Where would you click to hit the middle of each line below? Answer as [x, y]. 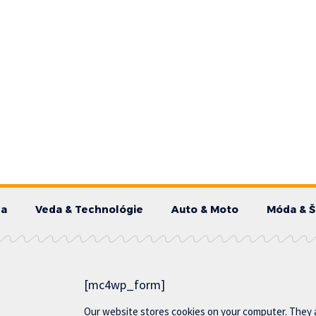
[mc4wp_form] [125, 285]
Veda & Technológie [89, 210]
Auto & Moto [205, 210]
